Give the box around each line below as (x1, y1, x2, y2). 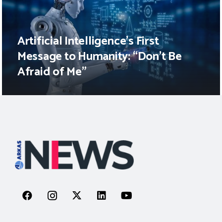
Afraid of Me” (17, 62, 87, 82)
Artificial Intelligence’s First (17, 32, 159, 52)
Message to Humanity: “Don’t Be (17, 47, 182, 67)
